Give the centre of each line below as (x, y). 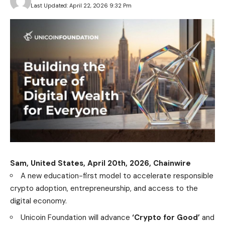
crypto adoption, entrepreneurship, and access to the (104, 188)
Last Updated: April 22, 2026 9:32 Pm (81, 6)
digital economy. (38, 201)
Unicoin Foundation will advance (76, 217)
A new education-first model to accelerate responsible (117, 176)
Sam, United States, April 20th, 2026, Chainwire (100, 163)
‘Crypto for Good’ (166, 217)
